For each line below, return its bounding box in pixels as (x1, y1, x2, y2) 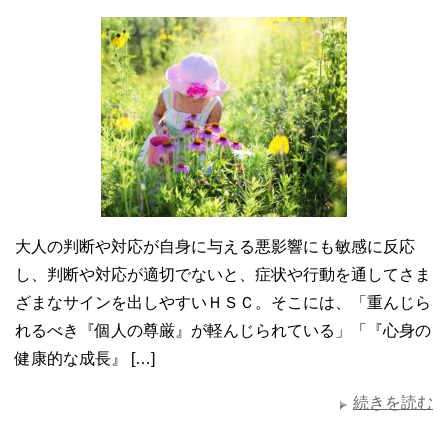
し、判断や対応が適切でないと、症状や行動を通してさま (15, 265, 431, 283)
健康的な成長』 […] (15, 349, 155, 367)
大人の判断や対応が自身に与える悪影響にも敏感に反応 (15, 237, 415, 255)
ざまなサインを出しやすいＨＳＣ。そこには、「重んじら (15, 293, 431, 311)
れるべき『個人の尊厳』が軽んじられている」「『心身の (15, 321, 431, 339)
